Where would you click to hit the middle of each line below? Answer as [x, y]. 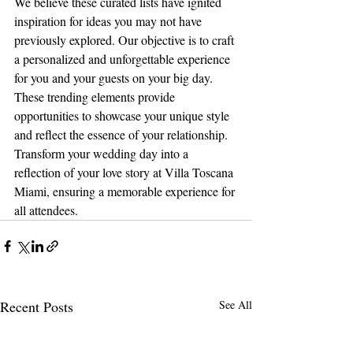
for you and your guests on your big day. [115, 77]
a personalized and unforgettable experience [124, 58]
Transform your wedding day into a [103, 153]
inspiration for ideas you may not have [110, 20]
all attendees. [46, 210]
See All [236, 304]
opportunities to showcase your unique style [123, 115]
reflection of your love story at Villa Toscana [125, 172]
